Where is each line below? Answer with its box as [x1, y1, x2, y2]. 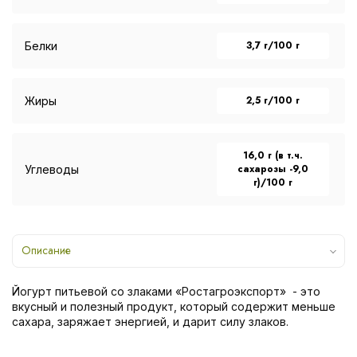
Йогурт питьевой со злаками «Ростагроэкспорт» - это [12, 284, 320, 298]
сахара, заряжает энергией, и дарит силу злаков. [12, 314, 288, 328]
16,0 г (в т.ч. [243, 147, 304, 163]
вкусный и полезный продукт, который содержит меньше [12, 299, 335, 313]
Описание [22, 241, 71, 258]
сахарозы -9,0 [237, 161, 309, 176]
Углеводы [25, 162, 79, 176]
